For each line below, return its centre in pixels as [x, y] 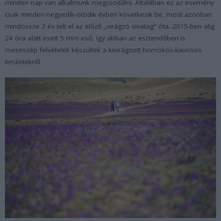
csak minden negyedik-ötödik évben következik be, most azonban [109, 15]
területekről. [23, 62]
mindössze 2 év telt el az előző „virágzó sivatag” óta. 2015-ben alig [110, 26]
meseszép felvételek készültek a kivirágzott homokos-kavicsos [103, 50]
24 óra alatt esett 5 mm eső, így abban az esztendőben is [95, 38]
